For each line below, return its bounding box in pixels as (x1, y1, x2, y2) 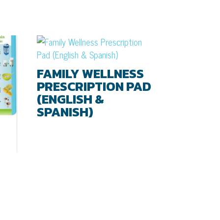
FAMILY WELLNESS (37, 63, 144, 83)
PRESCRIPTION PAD (37, 76, 152, 96)
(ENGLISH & (37, 89, 105, 109)
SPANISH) (37, 102, 94, 121)
